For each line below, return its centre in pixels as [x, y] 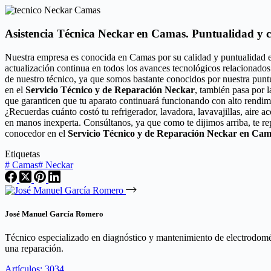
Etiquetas [22, 154]
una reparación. [34, 248]
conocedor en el [36, 133]
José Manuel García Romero [54, 214]
